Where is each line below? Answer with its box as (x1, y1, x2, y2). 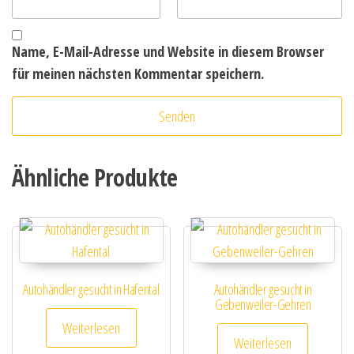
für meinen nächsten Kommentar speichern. (12, 64, 264, 84)
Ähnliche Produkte (12, 161, 178, 194)
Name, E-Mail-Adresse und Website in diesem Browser (12, 42, 324, 62)
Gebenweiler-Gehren (214, 295, 311, 314)
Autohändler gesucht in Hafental (23, 280, 160, 299)
